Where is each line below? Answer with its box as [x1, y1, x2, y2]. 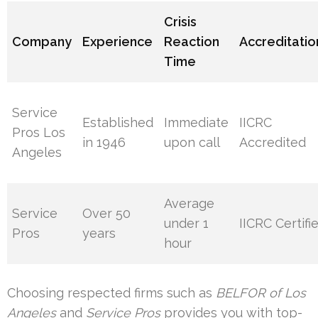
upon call [164, 135, 221, 150]
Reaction [164, 34, 220, 50]
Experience [82, 34, 153, 50]
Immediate [164, 115, 229, 131]
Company [12, 34, 72, 50]
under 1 [164, 216, 209, 231]
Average [164, 196, 215, 212]
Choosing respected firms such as [7, 285, 216, 301]
